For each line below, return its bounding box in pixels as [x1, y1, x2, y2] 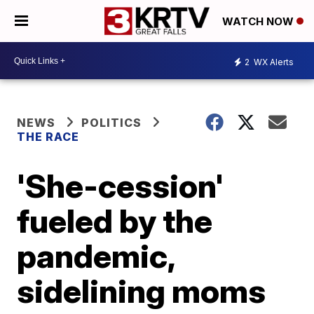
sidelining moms [17, 271, 266, 310]
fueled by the [17, 201, 213, 240]
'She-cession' [17, 166, 224, 205]
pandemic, [17, 236, 175, 275]
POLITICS [81, 116, 142, 130]
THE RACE [17, 130, 83, 144]
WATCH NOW [222, 15, 296, 29]
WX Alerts [252, 56, 294, 67]
